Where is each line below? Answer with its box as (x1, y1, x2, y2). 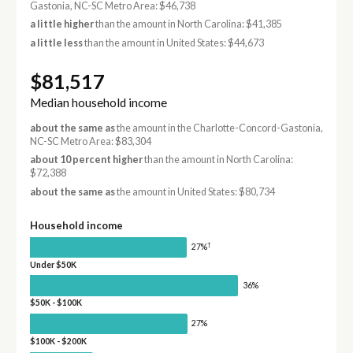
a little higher (29, 18, 94, 31)
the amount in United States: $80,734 (114, 185, 275, 198)
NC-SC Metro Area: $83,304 (29, 136, 151, 148)
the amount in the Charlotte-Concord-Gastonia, (114, 122, 323, 135)
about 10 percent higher (29, 154, 143, 166)
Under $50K (29, 259, 76, 269)
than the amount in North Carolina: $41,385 (93, 18, 282, 31)
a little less (29, 36, 83, 49)
